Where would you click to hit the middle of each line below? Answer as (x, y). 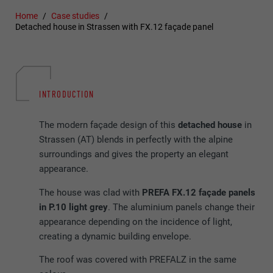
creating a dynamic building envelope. (115, 236)
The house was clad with (91, 192)
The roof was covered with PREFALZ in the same (138, 260)
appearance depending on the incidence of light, (136, 222)
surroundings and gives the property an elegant (134, 154)
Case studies (76, 16)
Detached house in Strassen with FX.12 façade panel (115, 27)
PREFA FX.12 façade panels (199, 192)
